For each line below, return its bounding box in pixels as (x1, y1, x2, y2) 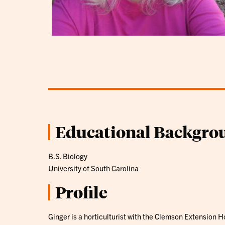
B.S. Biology (48, 151, 87, 161)
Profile (55, 181, 107, 202)
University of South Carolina (48, 163, 139, 173)
